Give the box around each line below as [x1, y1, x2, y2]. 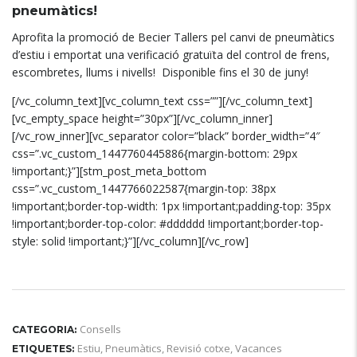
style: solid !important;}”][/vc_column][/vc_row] [12, 233, 249, 249]
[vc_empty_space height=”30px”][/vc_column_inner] [12, 111, 273, 126]
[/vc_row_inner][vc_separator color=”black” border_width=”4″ [12, 128, 320, 143]
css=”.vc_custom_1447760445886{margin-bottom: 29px [12, 146, 297, 161]
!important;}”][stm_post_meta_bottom [12, 163, 206, 178]
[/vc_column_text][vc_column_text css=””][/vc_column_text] [12, 93, 312, 108]
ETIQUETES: [12, 343, 74, 355]
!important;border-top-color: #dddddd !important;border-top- [12, 216, 324, 231]
